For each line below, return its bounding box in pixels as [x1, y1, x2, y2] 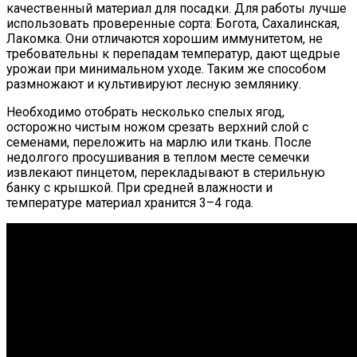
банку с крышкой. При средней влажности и [6, 180, 273, 196]
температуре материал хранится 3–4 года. [6, 195, 253, 211]
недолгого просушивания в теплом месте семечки [6, 150, 309, 166]
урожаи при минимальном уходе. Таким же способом [6, 61, 326, 77]
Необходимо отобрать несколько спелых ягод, [6, 104, 284, 120]
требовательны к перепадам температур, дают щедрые [6, 46, 340, 62]
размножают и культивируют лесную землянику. [6, 76, 301, 92]
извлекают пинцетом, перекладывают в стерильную [6, 165, 325, 181]
